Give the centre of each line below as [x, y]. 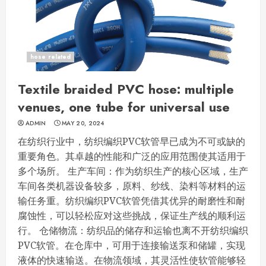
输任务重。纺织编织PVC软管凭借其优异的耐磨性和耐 [132, 201]
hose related [51, 57]
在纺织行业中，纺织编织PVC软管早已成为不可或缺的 [132, 142]
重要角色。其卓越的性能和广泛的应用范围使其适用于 [132, 156]
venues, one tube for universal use [124, 107]
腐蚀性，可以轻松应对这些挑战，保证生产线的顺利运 [132, 216]
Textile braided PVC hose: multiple [126, 89]
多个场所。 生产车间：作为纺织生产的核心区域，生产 [133, 171]
